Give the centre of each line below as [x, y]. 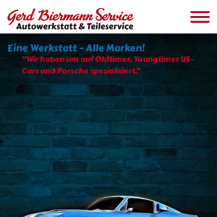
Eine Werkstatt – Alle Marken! [76, 48]
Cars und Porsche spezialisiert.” [81, 71]
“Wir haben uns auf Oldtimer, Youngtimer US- [108, 59]
